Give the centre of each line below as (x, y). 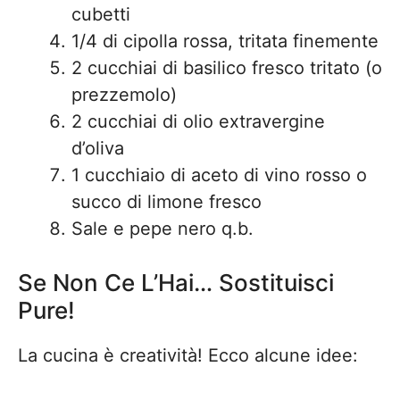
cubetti (101, 14)
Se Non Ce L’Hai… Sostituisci (176, 283)
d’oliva (98, 148)
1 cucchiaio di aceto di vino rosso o (219, 175)
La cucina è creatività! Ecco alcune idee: (188, 355)
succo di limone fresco (167, 202)
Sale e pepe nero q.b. (162, 229)
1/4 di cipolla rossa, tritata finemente (225, 41)
